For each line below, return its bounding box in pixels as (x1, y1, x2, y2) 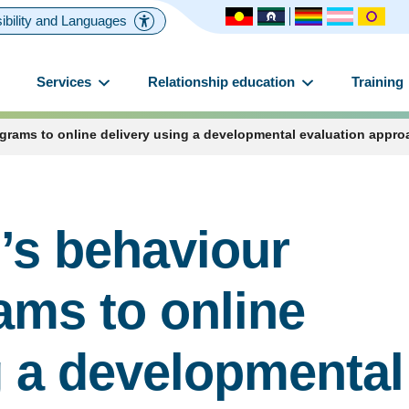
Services (37, 74, 96, 89)
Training (351, 74, 404, 89)
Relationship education (148, 74, 299, 89)
